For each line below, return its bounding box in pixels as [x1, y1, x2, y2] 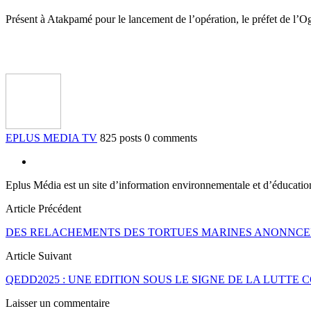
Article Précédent [6, 202, 81, 215]
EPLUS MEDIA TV [6, 131, 97, 144]
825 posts [100, 131, 142, 144]
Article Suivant [6, 249, 72, 262]
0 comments [144, 131, 197, 144]
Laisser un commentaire [6, 296, 110, 309]
